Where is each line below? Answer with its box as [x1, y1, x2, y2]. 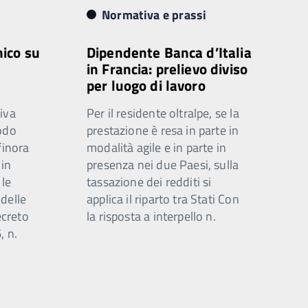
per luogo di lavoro [87, 74, 206, 96]
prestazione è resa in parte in [87, 121, 239, 140]
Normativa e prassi [102, 5, 207, 24]
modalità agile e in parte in [87, 138, 227, 157]
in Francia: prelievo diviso [87, 58, 247, 80]
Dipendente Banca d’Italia [87, 41, 252, 63]
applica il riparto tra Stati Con [87, 190, 239, 208]
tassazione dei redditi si [87, 173, 212, 191]
